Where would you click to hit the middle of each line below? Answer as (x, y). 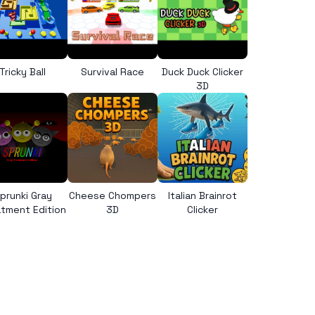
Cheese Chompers (112, 195)
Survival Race (112, 72)
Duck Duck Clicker (202, 72)
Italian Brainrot (202, 195)
